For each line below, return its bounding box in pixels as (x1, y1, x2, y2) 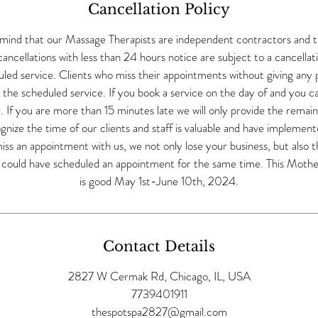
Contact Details (103, 238, 215, 256)
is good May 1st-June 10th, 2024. (79, 172, 238, 190)
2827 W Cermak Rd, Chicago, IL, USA (67, 268, 251, 285)
